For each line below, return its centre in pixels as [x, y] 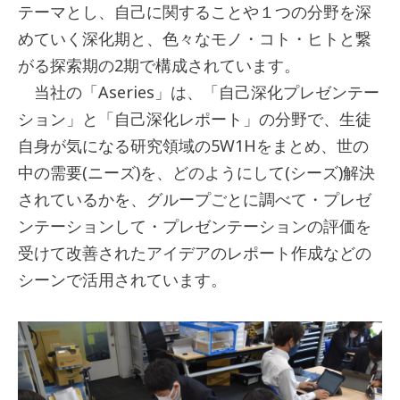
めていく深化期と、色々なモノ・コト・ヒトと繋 [195, 38]
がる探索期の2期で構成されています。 [159, 65]
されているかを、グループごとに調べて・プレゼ [195, 199]
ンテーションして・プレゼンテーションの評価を [195, 225]
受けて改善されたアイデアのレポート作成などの [195, 252]
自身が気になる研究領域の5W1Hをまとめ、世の [193, 145]
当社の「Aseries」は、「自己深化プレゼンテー [199, 92]
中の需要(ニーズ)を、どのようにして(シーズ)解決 [196, 172]
